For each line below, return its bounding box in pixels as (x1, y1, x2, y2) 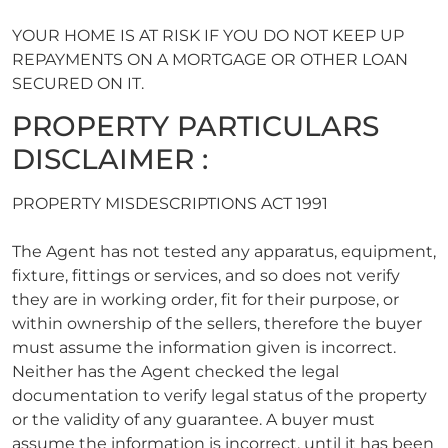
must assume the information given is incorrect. (12, 338, 396, 358)
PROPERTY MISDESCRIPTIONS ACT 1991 (12, 194, 328, 214)
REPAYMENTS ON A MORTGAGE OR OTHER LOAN (12, 49, 408, 69)
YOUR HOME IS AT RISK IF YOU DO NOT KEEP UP (12, 25, 404, 45)
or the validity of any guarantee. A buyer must (12, 410, 375, 430)
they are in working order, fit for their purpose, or (12, 290, 399, 310)
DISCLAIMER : (12, 142, 208, 177)
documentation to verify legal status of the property (12, 386, 427, 406)
